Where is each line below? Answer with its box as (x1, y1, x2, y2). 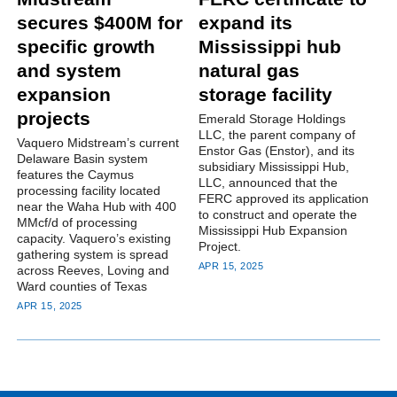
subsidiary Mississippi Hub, (198, 160, 349, 175)
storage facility (198, 84, 332, 105)
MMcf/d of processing (17, 215, 138, 230)
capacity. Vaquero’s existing (17, 231, 172, 246)
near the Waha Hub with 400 (17, 199, 177, 214)
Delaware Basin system (17, 152, 149, 167)
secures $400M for (17, 12, 183, 34)
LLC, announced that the (198, 175, 338, 191)
